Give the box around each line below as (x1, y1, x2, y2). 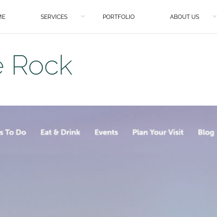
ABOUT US (170, 14, 199, 20)
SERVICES (41, 14, 67, 20)
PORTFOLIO (103, 14, 135, 20)
